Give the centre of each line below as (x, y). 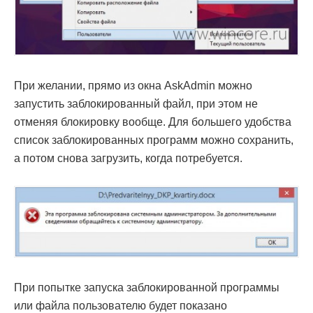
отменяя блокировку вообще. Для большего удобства (153, 122)
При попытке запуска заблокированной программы (147, 287)
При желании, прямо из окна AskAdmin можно (133, 86)
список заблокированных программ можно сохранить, (154, 140)
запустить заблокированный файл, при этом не (136, 104)
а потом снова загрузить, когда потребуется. (128, 159)
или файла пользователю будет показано (121, 305)
